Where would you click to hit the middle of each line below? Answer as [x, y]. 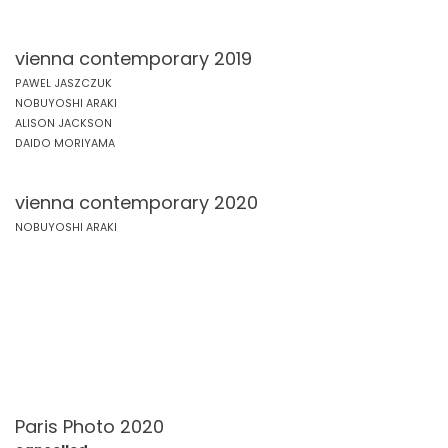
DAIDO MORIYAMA [65, 143]
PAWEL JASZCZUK [63, 83]
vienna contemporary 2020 [136, 202]
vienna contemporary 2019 [133, 58]
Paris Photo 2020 [89, 426]
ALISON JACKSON [63, 123]
